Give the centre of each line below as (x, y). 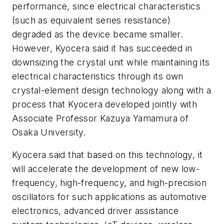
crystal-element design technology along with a (112, 90)
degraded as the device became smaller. (98, 34)
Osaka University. (49, 132)
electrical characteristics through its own (98, 76)
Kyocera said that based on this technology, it (107, 155)
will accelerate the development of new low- (106, 169)
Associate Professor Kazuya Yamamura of (100, 118)
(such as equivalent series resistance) (91, 20)
